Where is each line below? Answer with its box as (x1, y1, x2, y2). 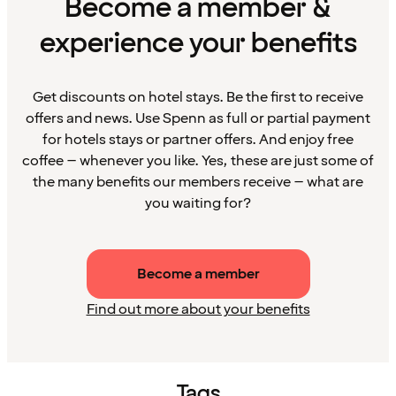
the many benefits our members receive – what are (33, 171, 363, 192)
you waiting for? (145, 193, 251, 213)
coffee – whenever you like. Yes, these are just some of (22, 150, 374, 171)
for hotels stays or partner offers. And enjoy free (42, 129, 354, 149)
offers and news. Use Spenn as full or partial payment (26, 108, 370, 128)
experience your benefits (39, 24, 357, 63)
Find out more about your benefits (86, 299, 310, 319)
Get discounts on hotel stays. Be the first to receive (33, 87, 363, 107)
